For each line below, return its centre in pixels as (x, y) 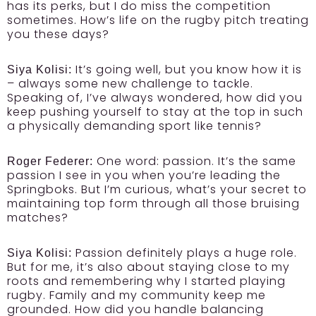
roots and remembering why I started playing (146, 281)
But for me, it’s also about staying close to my (148, 267)
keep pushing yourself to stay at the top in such (155, 112)
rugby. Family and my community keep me (136, 295)
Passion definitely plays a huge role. (184, 253)
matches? (38, 218)
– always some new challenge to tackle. (130, 84)
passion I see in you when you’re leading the (144, 175)
